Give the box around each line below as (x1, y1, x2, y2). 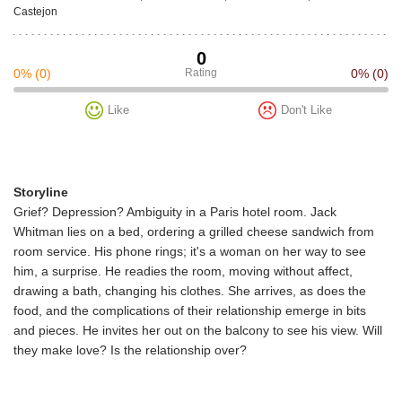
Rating (185, 66, 217, 80)
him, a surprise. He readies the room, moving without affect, (13, 264, 353, 279)
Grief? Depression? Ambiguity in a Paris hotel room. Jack (13, 205, 336, 220)
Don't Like (280, 103, 332, 118)
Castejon (13, 5, 57, 19)
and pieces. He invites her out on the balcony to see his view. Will (13, 323, 382, 338)
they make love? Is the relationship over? (13, 343, 247, 358)
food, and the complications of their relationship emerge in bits (13, 303, 366, 319)
